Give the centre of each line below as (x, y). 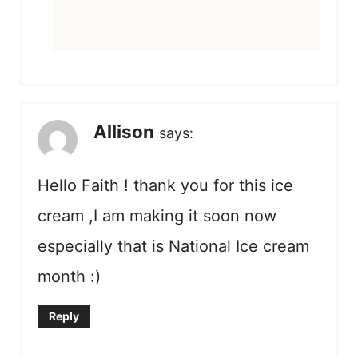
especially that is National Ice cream (173, 246)
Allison (124, 131)
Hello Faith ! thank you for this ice (165, 185)
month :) (69, 276)
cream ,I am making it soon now (157, 215)
